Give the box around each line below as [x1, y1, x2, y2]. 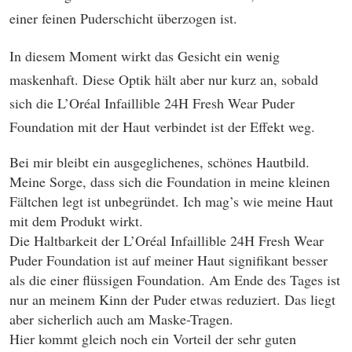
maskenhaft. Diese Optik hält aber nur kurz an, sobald [9, 70, 318, 89]
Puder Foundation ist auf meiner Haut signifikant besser [9, 251, 328, 269]
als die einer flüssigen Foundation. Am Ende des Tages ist [9, 270, 340, 289]
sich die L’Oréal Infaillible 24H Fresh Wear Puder [9, 93, 295, 112]
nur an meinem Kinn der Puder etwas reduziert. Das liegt [9, 290, 335, 309]
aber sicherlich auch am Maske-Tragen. [9, 310, 233, 328]
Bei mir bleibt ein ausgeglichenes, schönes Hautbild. [9, 152, 310, 171]
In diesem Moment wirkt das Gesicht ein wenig [9, 46, 280, 65]
